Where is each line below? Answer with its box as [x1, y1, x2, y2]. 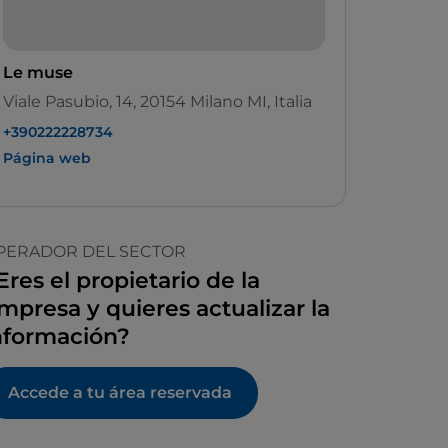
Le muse [3, 63, 73, 83]
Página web [3, 149, 91, 168]
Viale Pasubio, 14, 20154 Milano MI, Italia [3, 92, 312, 112]
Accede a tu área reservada [8, 383, 232, 403]
